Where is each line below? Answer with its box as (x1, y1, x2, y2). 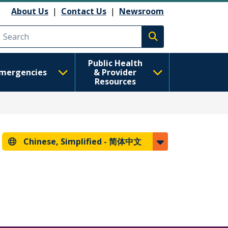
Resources (94, 76, 136, 87)
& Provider (94, 67, 137, 78)
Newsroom (119, 5, 164, 17)
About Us (11, 5, 48, 17)
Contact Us (61, 5, 106, 17)
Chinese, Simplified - (23, 136, 109, 147)
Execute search (152, 36, 213, 48)
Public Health (88, 58, 142, 69)
